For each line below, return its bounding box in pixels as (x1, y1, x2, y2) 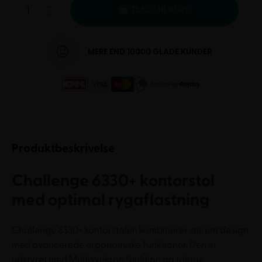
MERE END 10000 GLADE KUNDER (88, 46, 212, 57)
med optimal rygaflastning (12, 189, 209, 212)
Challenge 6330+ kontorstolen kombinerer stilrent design (12, 225, 249, 237)
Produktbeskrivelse (12, 141, 115, 156)
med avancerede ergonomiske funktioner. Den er (12, 239, 217, 251)
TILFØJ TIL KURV (131, 4, 190, 15)
